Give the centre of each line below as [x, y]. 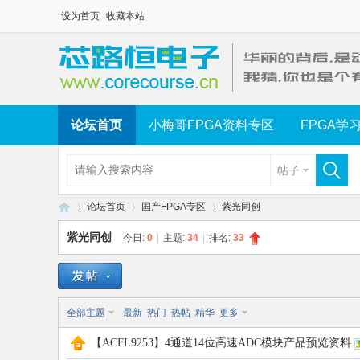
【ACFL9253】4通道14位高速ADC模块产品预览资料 [221, 343]
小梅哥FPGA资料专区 [211, 125]
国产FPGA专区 [174, 207]
